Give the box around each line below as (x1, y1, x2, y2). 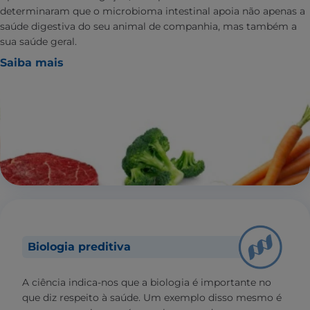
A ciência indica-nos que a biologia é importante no (22, 275, 271, 289)
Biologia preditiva (28, 239, 131, 253)
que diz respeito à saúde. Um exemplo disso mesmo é (22, 291, 282, 304)
